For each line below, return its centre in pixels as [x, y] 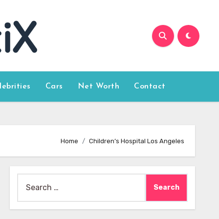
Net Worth [99, 87]
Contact [150, 87]
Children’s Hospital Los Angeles [137, 141]
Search [29, 180]
